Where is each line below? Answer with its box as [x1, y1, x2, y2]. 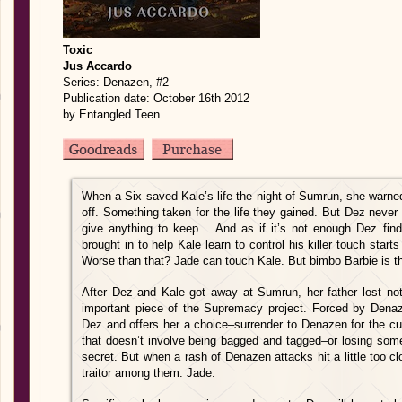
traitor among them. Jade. [82, 366, 215, 380]
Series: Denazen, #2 [63, 75, 169, 89]
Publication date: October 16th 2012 [63, 92, 249, 105]
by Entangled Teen [63, 108, 160, 121]
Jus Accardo [63, 59, 132, 73]
